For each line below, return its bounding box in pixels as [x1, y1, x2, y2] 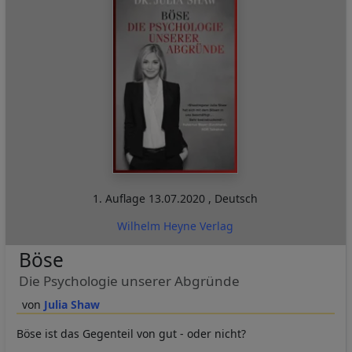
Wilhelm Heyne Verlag [117, 218, 234, 234]
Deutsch [214, 191, 258, 207]
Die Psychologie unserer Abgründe [18, 272, 240, 291]
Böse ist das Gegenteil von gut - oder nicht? [16, 326, 246, 342]
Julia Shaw [43, 297, 100, 313]
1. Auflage [93, 191, 149, 207]
